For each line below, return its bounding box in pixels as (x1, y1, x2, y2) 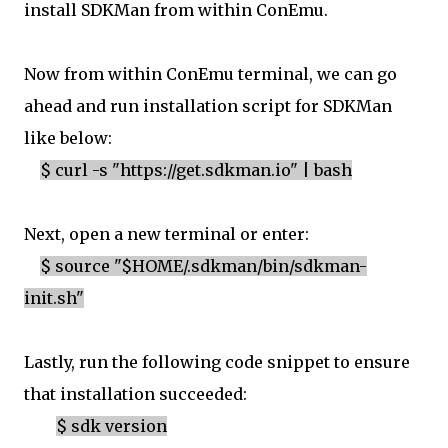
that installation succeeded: (24, 384, 247, 405)
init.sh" (24, 288, 84, 309)
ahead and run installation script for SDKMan (24, 96, 392, 117)
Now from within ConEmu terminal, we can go (24, 64, 397, 85)
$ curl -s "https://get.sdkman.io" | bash (40, 160, 352, 181)
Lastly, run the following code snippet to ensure (24, 352, 410, 373)
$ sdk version (56, 416, 167, 437)
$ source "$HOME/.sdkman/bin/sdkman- (40, 256, 367, 277)
